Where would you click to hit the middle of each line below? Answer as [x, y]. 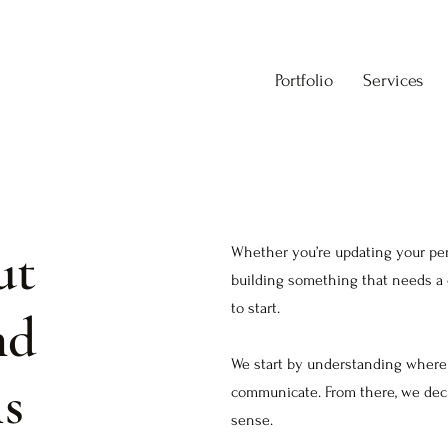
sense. [251, 419]
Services [393, 80]
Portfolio [304, 80]
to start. [255, 307]
